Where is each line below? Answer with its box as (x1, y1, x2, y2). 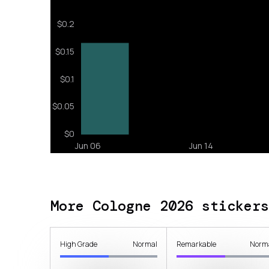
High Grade (60, 239, 97, 249)
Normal (133, 239, 158, 249)
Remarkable (177, 239, 217, 249)
